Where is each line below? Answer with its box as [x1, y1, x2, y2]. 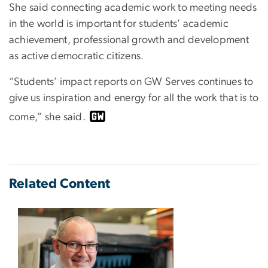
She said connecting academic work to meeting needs [9, 2, 257, 14]
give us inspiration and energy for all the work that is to [9, 93, 259, 104]
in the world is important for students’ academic [9, 19, 229, 30]
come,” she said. [9, 112, 86, 123]
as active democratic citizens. [9, 51, 144, 62]
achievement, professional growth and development [9, 35, 249, 46]
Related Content [9, 177, 111, 191]
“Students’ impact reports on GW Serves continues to [9, 77, 254, 88]
